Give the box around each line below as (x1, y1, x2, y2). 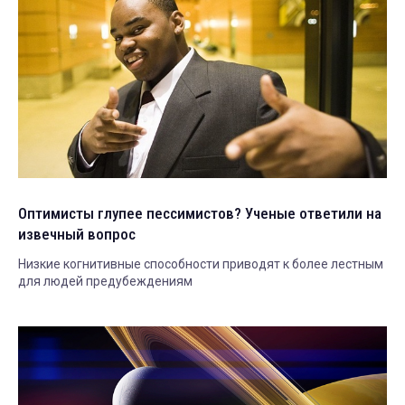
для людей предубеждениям (18, 273, 193, 288)
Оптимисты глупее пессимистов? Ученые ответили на (18, 203, 381, 222)
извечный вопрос (18, 224, 136, 243)
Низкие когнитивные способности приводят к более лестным (18, 256, 383, 271)
